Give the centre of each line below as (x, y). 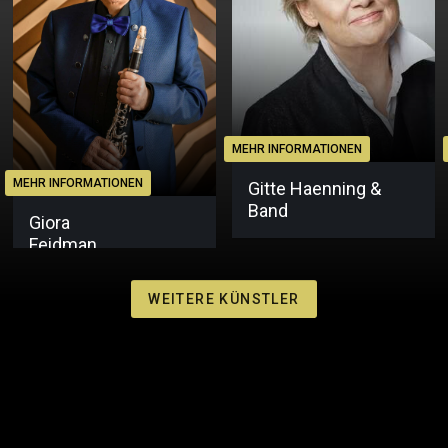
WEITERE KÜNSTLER (224, 298)
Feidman (63, 244)
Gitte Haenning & (314, 188)
